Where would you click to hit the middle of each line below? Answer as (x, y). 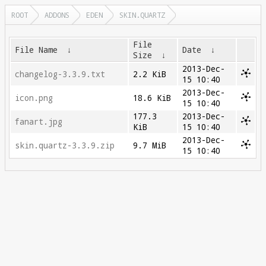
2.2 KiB (150, 74)
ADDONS (57, 15)
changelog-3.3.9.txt (60, 74)
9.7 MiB (150, 145)
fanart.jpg (39, 122)
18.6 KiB (152, 98)
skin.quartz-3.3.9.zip (65, 145)
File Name (37, 50)
